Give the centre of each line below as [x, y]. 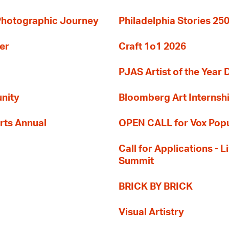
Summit [136, 161]
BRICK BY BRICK [156, 187]
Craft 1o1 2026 [152, 47]
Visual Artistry [151, 212]
